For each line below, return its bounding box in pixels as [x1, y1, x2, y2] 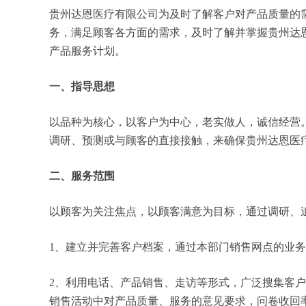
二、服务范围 [49, 170, 115, 182]
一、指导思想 [49, 81, 115, 92]
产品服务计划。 [49, 45, 126, 57]
